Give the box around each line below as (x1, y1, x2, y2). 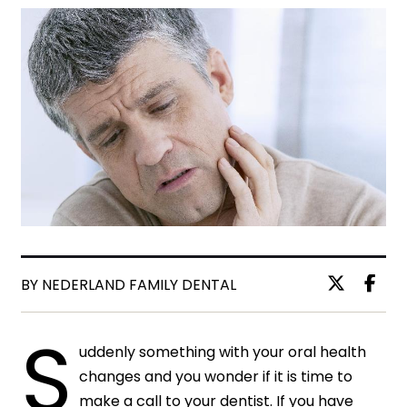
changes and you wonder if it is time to (79, 365, 353, 387)
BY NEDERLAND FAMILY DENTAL (21, 273, 237, 295)
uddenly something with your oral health (79, 341, 367, 362)
